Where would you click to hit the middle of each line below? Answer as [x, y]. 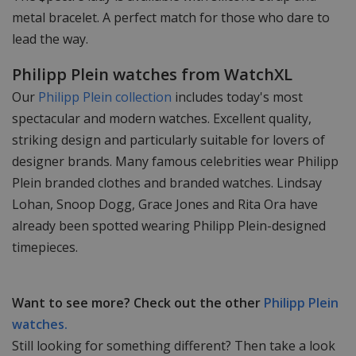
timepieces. [45, 247]
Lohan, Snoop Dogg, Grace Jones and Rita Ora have [165, 204]
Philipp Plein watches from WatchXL [152, 74]
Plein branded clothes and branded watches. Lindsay [167, 182]
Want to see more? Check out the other [138, 302]
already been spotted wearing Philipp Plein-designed [169, 225]
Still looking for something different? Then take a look [174, 345]
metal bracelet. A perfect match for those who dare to [171, 17]
